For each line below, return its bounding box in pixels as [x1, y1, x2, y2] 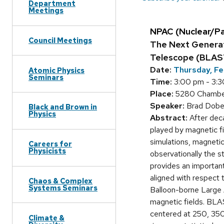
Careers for [28, 139, 72, 149]
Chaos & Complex [28, 175, 92, 185]
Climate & [28, 212, 64, 222]
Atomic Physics [28, 65, 84, 75]
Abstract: [150, 112, 187, 123]
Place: [150, 88, 173, 99]
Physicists [28, 146, 66, 156]
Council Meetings [28, 35, 92, 45]
